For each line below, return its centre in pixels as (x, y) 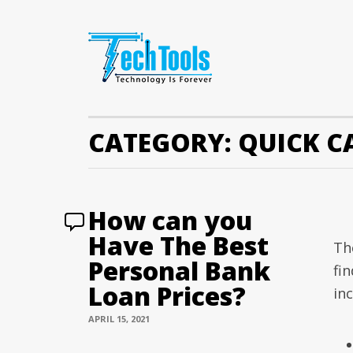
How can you (170, 220)
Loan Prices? (167, 296)
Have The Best (178, 245)
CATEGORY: (163, 142)
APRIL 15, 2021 (119, 319)
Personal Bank (179, 271)
